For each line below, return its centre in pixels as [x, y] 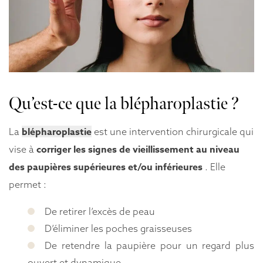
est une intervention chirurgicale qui [173, 132]
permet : [28, 185]
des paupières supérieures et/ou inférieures [106, 168]
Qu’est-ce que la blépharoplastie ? [124, 104]
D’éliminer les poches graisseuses [119, 229]
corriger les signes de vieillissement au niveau [138, 150]
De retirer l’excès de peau [100, 212]
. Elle [214, 167]
